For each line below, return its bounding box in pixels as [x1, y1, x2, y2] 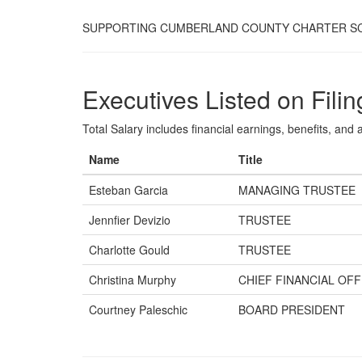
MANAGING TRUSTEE [238, 182, 356, 198]
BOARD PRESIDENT [238, 301, 345, 318]
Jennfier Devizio [89, 212, 170, 228]
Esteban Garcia [89, 182, 168, 198]
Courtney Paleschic [89, 301, 187, 318]
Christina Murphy [89, 271, 176, 288]
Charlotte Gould [89, 242, 170, 258]
